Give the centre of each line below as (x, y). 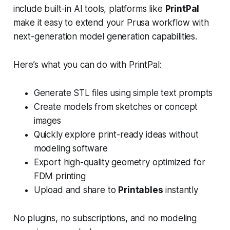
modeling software (71, 149)
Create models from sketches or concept (116, 107)
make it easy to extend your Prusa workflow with (111, 23)
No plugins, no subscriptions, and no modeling (105, 218)
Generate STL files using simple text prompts (123, 93)
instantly (180, 190)
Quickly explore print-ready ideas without (116, 135)
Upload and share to (76, 190)
